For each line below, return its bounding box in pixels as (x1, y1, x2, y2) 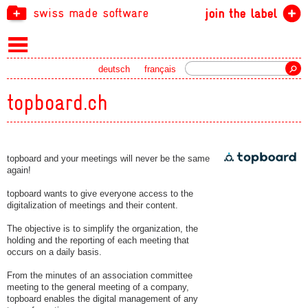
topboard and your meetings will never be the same (7, 153, 210, 164)
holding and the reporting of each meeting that (7, 234, 189, 245)
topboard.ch (7, 90, 107, 115)
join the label (205, 5, 278, 21)
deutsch (98, 64, 131, 75)
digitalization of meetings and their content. (7, 199, 178, 210)
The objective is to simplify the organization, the (7, 223, 198, 234)
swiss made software (33, 5, 149, 21)
